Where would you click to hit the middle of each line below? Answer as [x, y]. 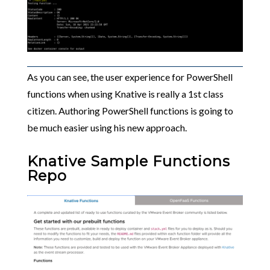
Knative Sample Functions [128, 162]
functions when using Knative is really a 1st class [125, 94]
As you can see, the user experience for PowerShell [130, 77]
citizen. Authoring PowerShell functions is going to [130, 111]
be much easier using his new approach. [107, 128]
